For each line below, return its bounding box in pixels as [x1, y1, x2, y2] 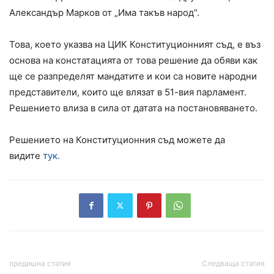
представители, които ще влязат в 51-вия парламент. [9, 86, 246, 98]
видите [9, 149, 43, 161]
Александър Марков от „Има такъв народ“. [9, 6, 202, 18]
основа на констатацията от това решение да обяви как [9, 54, 257, 66]
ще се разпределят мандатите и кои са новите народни [9, 70, 257, 82]
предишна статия [9, 258, 71, 268]
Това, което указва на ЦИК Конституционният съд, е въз [9, 38, 261, 50]
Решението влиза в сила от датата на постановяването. [9, 102, 257, 114]
